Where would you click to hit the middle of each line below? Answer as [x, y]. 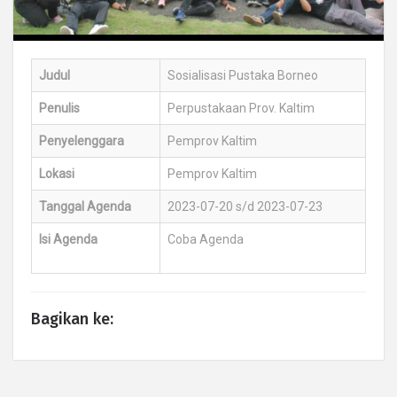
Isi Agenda [68, 239]
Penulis [59, 108]
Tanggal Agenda [85, 206]
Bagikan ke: [72, 319]
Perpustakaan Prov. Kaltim [241, 108]
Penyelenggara [82, 140]
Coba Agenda [206, 239]
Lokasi [57, 173]
